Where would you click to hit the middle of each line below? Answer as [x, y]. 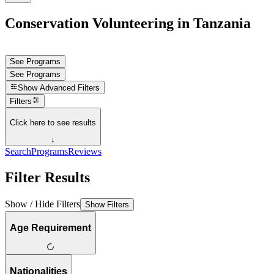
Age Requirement [50, 228]
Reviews [85, 152]
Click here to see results [53, 122]
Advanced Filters [70, 88]
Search [18, 152]
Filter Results [47, 177]
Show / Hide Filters [43, 204]
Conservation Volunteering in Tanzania [128, 23]
